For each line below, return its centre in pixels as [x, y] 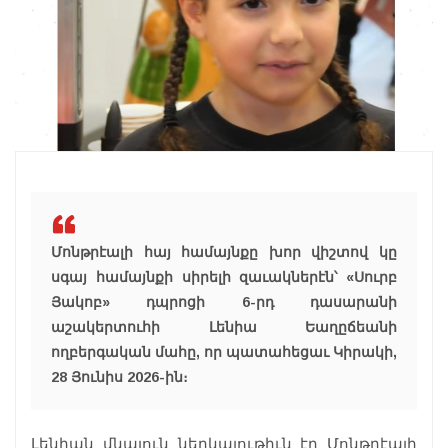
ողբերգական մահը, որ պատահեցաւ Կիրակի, [224, 352]
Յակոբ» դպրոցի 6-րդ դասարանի [224, 302]
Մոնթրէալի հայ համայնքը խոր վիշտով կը [224, 252]
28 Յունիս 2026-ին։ [119, 377]
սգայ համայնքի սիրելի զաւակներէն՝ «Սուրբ [224, 277]
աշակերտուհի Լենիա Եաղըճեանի [224, 327]
